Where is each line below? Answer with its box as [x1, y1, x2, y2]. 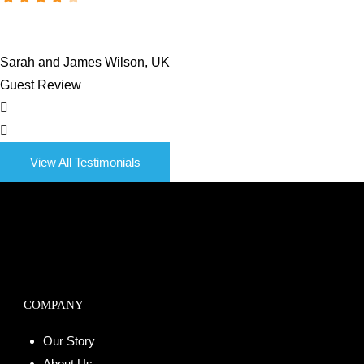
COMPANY [24, 297, 84, 311]
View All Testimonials [29, 154, 141, 169]
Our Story [43, 333, 95, 348]
